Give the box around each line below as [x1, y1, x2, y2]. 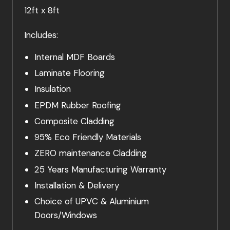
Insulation [34, 83, 73, 95]
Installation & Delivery [34, 179, 122, 191]
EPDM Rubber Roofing [34, 99, 124, 111]
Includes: [24, 29, 59, 41]
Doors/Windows [34, 209, 97, 221]
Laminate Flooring [34, 67, 107, 79]
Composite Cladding [34, 115, 114, 127]
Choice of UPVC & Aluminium [34, 196, 154, 207]
